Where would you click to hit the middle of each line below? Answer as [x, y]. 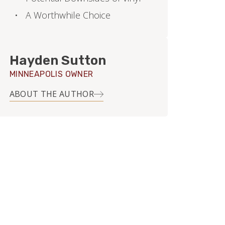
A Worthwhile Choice [68, 15]
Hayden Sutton [58, 61]
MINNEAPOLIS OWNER [51, 74]
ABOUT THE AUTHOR [51, 94]
